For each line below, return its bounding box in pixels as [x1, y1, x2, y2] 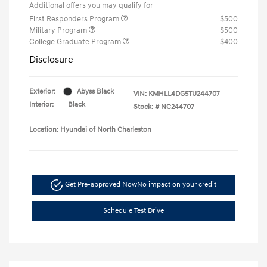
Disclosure [29, 53, 73, 66]
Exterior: [29, 86, 55, 96]
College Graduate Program [29, 36, 123, 46]
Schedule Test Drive [103, 206, 164, 216]
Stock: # [133, 102, 159, 111]
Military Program [29, 25, 89, 35]
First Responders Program [29, 14, 121, 24]
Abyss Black [77, 86, 114, 96]
